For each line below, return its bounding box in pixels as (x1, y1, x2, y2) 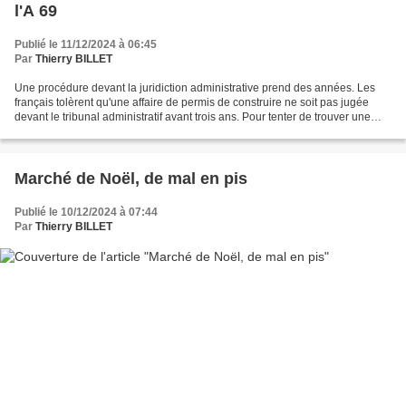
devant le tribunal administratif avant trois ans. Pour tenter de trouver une (14, 111, 371, 123)
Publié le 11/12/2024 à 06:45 (14, 38, 157, 51)
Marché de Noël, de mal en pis (14, 169, 247, 188)
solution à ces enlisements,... (14, 125, 156, 138)
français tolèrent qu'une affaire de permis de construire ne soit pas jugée (14, 96, 369, 109)
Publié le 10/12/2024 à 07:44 (14, 206, 158, 218)
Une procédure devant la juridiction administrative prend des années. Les (14, 82, 375, 94)
